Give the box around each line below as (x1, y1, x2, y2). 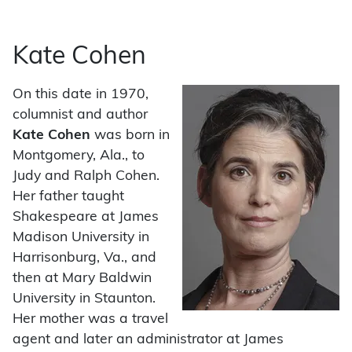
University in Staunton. (13, 291, 156, 306)
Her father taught (13, 189, 124, 203)
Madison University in (13, 230, 149, 244)
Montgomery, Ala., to (13, 148, 145, 163)
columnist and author (13, 108, 148, 122)
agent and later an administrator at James (13, 332, 284, 346)
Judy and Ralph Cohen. (13, 169, 159, 183)
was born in (90, 128, 170, 142)
